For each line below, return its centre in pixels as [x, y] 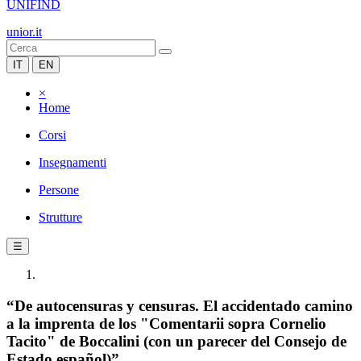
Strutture [60, 217]
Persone [59, 190]
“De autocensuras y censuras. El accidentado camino [180, 305]
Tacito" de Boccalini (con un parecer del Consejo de [176, 341]
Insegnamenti [73, 162]
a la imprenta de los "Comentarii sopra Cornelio [166, 323]
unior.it [24, 32]
